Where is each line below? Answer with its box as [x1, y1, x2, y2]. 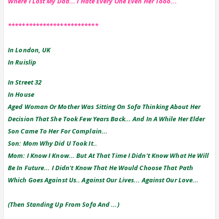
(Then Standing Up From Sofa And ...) [8, 199, 119, 209]
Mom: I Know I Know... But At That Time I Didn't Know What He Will [8, 151, 209, 160]
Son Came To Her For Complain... [8, 126, 108, 135]
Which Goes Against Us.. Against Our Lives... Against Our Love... [8, 175, 199, 184]
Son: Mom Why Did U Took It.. [8, 138, 97, 148]
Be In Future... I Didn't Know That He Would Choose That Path [8, 163, 194, 172]
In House [8, 89, 34, 99]
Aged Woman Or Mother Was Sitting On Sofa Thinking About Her [8, 102, 200, 111]
